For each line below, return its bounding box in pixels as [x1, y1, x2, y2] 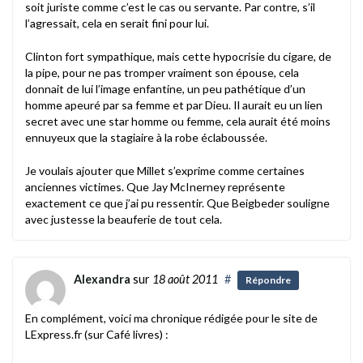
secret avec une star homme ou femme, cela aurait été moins [25, 113, 331, 128]
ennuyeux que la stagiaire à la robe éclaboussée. [25, 130, 267, 144]
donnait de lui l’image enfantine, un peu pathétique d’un [25, 81, 305, 96]
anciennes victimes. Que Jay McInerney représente [25, 179, 285, 194]
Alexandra [74, 271, 130, 286]
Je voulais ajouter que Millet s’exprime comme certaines [25, 163, 305, 177]
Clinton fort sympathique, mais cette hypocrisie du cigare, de [25, 49, 331, 63]
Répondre [246, 274, 291, 287]
